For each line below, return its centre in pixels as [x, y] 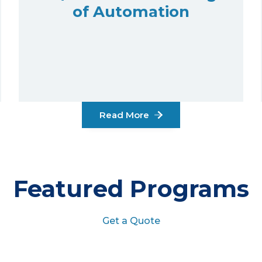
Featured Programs [131, 189]
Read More [126, 115]
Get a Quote [131, 221]
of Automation [131, 12]
